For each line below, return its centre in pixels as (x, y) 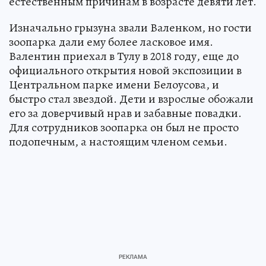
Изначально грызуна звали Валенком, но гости (130, 28)
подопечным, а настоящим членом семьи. (118, 142)
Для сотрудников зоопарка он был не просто (124, 128)
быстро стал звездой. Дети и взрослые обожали (131, 99)
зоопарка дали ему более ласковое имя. (111, 42)
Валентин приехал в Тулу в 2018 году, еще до (124, 56)
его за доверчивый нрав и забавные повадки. (125, 113)
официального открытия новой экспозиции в (125, 71)
